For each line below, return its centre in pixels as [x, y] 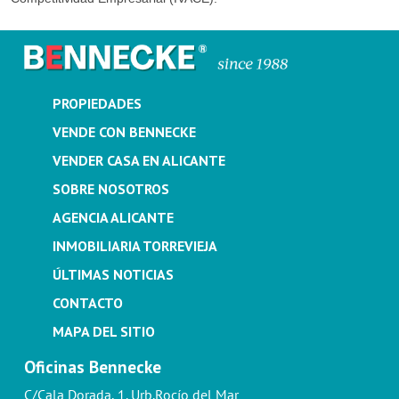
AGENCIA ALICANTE [113, 218]
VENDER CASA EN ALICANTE [138, 161]
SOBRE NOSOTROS [110, 189]
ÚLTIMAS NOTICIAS [113, 275]
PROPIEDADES [97, 104]
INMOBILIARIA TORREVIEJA [134, 246]
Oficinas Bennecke [92, 367]
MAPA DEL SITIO [103, 332]
